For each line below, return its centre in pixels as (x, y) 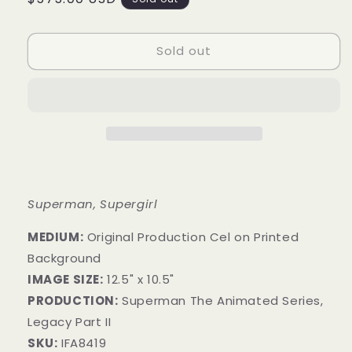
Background (66, 258)
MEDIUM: (56, 236)
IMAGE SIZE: (66, 279)
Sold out (184, 51)
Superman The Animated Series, (223, 300)
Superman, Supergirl (93, 203)
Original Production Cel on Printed (193, 236)
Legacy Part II (70, 321)
